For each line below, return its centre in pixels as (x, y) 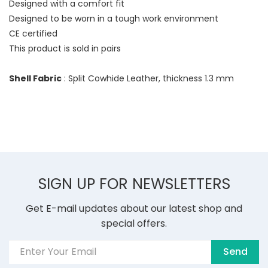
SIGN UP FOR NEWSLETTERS (134, 184)
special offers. (134, 223)
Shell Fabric (35, 78)
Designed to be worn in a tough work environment (114, 18)
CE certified (33, 33)
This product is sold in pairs (65, 48)
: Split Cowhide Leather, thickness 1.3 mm (148, 78)
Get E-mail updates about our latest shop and (134, 208)
